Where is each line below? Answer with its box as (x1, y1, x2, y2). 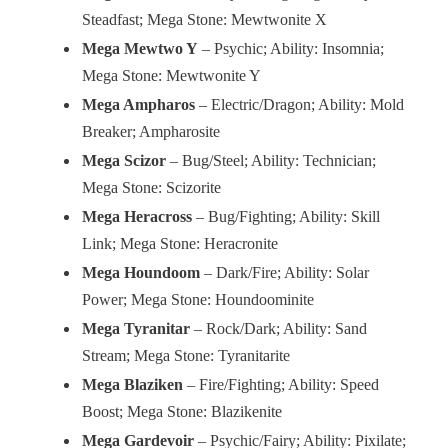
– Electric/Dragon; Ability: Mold (195, 96, 404, 115)
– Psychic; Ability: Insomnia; (198, 40, 384, 59)
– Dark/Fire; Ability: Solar (200, 264, 369, 283)
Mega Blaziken (82, 376, 183, 395)
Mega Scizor (82, 152, 166, 171)
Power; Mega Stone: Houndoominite (82, 291, 314, 310)
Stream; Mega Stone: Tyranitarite (82, 347, 290, 366)
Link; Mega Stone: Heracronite (82, 235, 278, 254)
